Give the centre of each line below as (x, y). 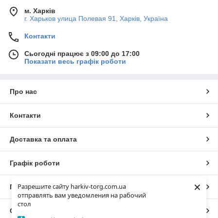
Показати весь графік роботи (75, 61)
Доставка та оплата (43, 139)
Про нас (23, 91)
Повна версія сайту (43, 187)
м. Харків (40, 11)
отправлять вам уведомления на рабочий (82, 195)
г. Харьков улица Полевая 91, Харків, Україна (96, 18)
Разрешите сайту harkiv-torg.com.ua (72, 186)
